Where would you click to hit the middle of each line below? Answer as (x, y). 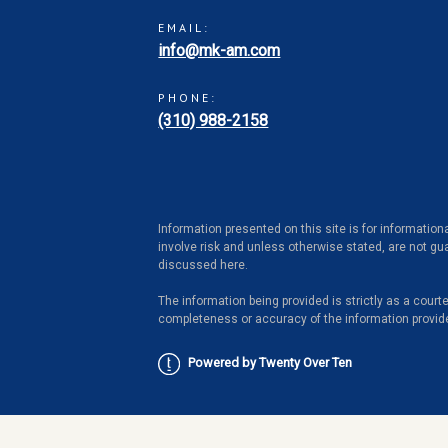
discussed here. (206, 265)
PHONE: (188, 98)
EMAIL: (184, 28)
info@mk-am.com (219, 51)
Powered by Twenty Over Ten (270, 363)
